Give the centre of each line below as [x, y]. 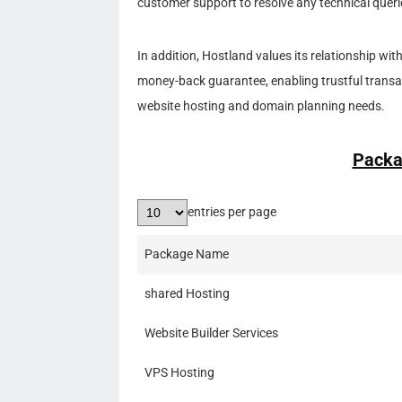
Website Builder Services [211, 333]
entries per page [232, 212]
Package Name [187, 254]
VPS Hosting [179, 372]
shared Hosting [187, 293]
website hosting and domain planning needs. [261, 106]
